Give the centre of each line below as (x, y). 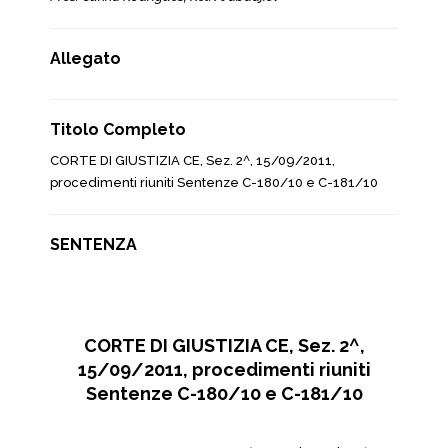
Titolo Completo (118, 129)
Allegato (85, 58)
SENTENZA (93, 244)
